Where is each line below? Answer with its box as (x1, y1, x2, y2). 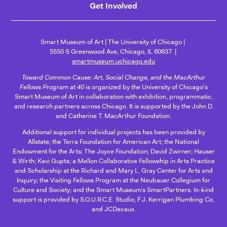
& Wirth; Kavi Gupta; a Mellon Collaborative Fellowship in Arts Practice (12, 156, 215, 165)
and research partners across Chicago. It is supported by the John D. (14, 101, 213, 110)
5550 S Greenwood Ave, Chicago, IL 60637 (49, 47, 173, 56)
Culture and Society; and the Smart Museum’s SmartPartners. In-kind (13, 185, 214, 194)
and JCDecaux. (91, 204, 136, 213)
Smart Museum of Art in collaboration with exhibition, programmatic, (14, 92, 213, 101)
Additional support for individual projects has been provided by (22, 127, 205, 136)
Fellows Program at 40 (19, 82, 84, 91)
